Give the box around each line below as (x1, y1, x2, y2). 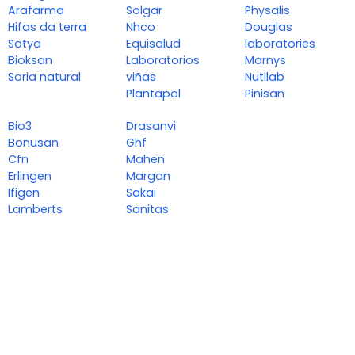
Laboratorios (126, 52, 200, 69)
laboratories (244, 36, 315, 52)
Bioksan (8, 52, 52, 69)
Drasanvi (126, 118, 177, 135)
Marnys (244, 52, 286, 69)
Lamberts (8, 201, 63, 218)
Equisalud (126, 36, 181, 52)
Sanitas (126, 201, 170, 218)
